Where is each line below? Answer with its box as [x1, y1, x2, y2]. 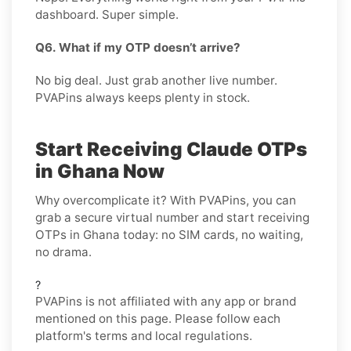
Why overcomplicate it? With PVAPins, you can [35, 192, 296, 208]
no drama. [35, 244, 92, 259]
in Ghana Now [35, 159, 165, 183]
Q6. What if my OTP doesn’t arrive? [35, 39, 241, 55]
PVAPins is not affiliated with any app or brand [35, 293, 296, 309]
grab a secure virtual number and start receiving [35, 209, 309, 225]
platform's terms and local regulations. [35, 327, 252, 343]
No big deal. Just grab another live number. [35, 72, 277, 88]
